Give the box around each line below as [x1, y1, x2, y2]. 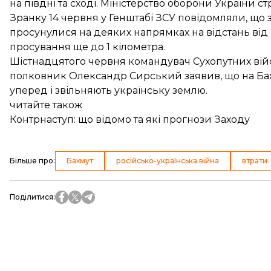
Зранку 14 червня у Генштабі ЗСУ [10, 12, 178, 24]
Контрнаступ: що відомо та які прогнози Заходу [10, 114, 250, 125]
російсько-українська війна [116, 156, 219, 165]
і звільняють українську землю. [48, 85, 207, 96]
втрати [242, 156, 267, 165]
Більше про [10, 156, 53, 165]
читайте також [10, 99, 82, 111]
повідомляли [178, 12, 246, 24]
